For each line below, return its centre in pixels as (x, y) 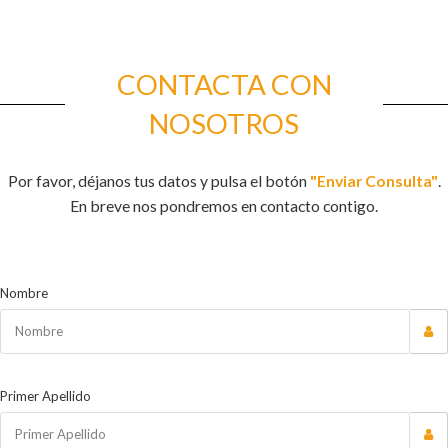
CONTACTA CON (224, 84)
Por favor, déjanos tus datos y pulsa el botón (158, 180)
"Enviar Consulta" (373, 180)
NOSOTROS (224, 123)
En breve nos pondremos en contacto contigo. (224, 205)
